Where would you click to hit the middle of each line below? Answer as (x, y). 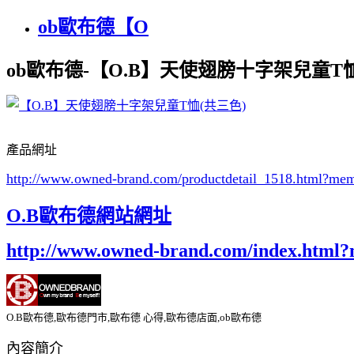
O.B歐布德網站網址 (89, 215)
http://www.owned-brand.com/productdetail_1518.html (164, 178)
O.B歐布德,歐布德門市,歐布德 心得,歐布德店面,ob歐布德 (134, 317)
